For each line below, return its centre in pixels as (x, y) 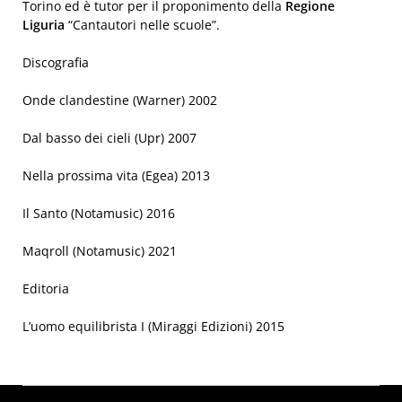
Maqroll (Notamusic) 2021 (100, 251)
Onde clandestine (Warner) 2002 (120, 100)
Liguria (45, 25)
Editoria (46, 288)
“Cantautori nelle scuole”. (144, 25)
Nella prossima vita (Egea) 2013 (116, 175)
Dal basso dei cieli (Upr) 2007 (109, 138)
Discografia (56, 62)
